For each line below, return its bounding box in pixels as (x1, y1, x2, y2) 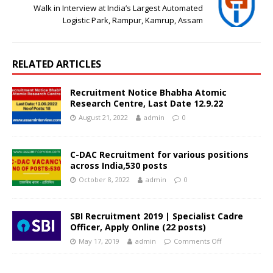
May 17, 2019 (79, 236, 119, 246)
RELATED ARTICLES (12, 57, 101, 71)
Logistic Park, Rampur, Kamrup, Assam (63, 15, 203, 26)
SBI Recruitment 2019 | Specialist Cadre (70, 210, 243, 222)
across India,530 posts (70, 159, 168, 171)
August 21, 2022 (79, 113, 128, 122)
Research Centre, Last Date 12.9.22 (70, 97, 223, 110)
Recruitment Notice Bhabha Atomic (70, 87, 227, 99)
